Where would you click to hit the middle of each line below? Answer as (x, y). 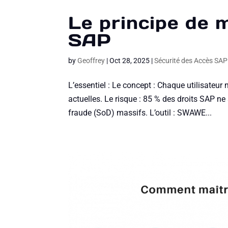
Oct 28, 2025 (130, 60)
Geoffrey (91, 60)
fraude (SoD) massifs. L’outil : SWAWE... (140, 112)
